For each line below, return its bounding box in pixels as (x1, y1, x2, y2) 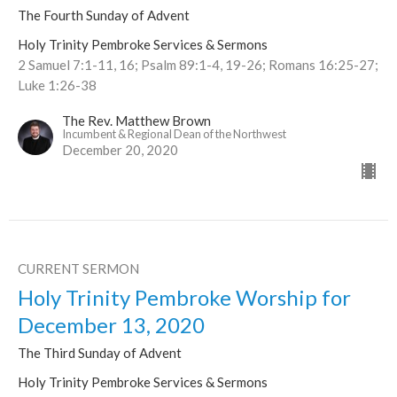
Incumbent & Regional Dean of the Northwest (62, 127, 286, 142)
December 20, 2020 (62, 142, 178, 159)
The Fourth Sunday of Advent (18, 7, 190, 24)
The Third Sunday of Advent (18, 345, 182, 362)
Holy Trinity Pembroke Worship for (18, 284, 351, 311)
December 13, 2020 (18, 312, 205, 339)
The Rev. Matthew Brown (62, 113, 211, 129)
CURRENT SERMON (18, 261, 139, 277)
